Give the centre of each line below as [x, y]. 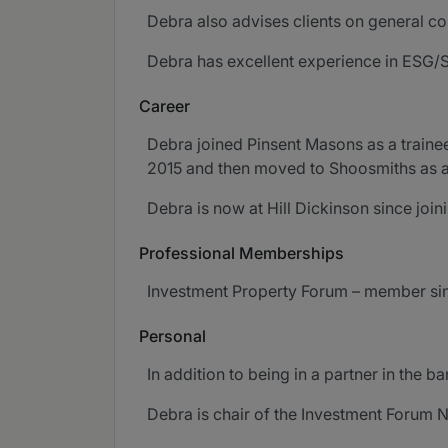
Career [164, 106]
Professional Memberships [241, 253]
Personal [172, 336]
